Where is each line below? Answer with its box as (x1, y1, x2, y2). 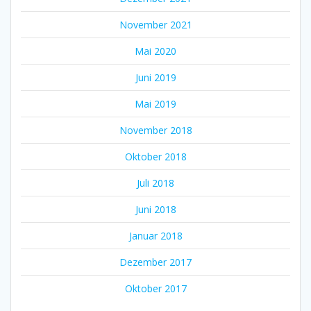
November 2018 (119, 123, 192, 137)
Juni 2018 (135, 202, 176, 216)
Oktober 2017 (124, 281, 187, 295)
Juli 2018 (137, 176, 174, 190)
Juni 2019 (135, 70, 176, 84)
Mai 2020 (135, 44, 176, 58)
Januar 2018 (128, 228, 183, 242)
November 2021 (119, 17, 192, 31)
